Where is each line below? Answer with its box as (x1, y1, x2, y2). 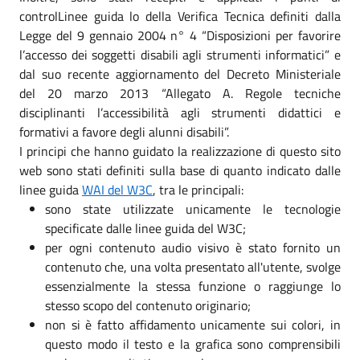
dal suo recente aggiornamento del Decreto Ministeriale (19, 63, 341, 84)
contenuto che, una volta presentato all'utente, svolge (45, 256, 341, 276)
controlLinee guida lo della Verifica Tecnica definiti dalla (19, 6, 341, 26)
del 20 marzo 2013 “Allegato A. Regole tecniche (19, 83, 341, 103)
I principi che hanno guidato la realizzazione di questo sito (19, 141, 341, 161)
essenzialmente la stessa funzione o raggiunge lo (45, 276, 341, 296)
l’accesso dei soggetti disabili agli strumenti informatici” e (19, 44, 341, 64)
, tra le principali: (153, 179, 243, 199)
